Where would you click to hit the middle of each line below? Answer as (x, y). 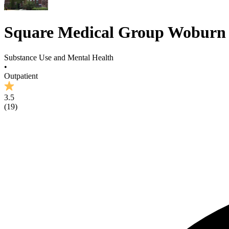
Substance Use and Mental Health (59, 57)
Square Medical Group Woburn (115, 32)
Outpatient (21, 76)
